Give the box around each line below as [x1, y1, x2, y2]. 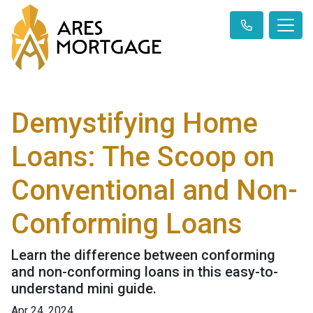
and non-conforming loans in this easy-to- [11, 263, 278, 281]
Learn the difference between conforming [11, 247, 275, 264]
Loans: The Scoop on [11, 140, 275, 174]
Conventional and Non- [11, 174, 298, 208]
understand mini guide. [11, 280, 156, 298]
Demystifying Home [11, 107, 258, 140]
